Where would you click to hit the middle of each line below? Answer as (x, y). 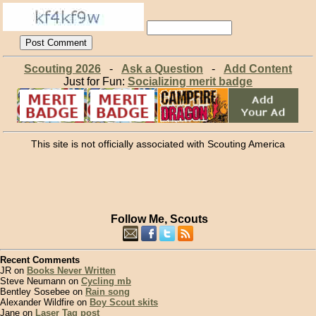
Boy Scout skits (124, 303)
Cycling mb (106, 281)
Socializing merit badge (190, 81)
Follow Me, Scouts (159, 219)
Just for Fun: (95, 81)
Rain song (108, 292)
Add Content (257, 68)
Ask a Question (162, 68)
